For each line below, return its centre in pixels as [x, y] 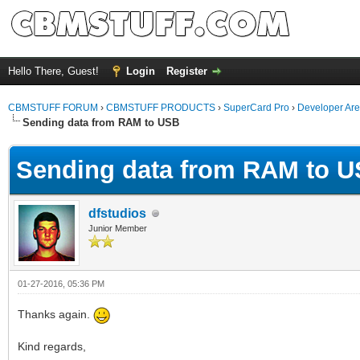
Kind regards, [52, 346]
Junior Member [118, 228]
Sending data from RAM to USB [101, 123]
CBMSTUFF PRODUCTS [161, 108]
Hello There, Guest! [55, 71]
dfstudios [117, 213]
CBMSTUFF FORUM [53, 108]
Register [187, 71]
